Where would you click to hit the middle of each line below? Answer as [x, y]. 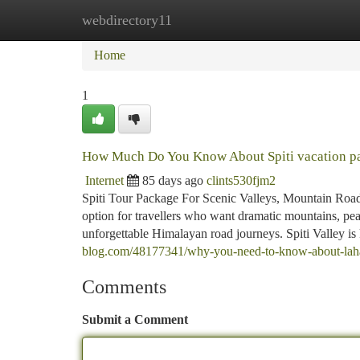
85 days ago [173, 180]
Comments [124, 287]
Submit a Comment [135, 319]
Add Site [299, 20]
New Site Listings [207, 20]
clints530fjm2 [241, 180]
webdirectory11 [127, 20]
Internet [104, 180]
